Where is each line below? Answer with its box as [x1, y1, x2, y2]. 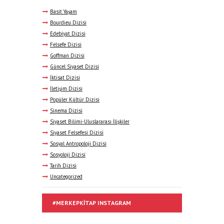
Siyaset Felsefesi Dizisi [49, 129, 103, 136]
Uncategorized [49, 173, 82, 180]
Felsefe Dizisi [49, 41, 81, 48]
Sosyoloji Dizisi [49, 151, 85, 158]
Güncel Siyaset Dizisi [49, 63, 99, 70]
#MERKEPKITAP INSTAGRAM [52, 199, 131, 207]
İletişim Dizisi [49, 85, 82, 92]
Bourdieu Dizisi [49, 19, 86, 26]
